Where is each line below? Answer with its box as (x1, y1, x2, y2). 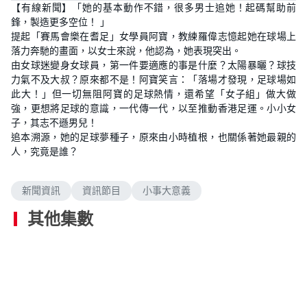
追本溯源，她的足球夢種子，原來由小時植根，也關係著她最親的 (11, 131, 296, 143)
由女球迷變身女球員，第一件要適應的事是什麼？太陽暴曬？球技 (11, 59, 296, 71)
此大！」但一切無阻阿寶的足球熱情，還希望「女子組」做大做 (11, 88, 296, 100)
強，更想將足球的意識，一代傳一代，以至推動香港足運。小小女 (11, 102, 296, 114)
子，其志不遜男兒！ (11, 116, 97, 129)
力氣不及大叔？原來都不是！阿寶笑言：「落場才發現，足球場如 (11, 73, 296, 86)
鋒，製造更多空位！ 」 (11, 16, 110, 28)
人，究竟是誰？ (11, 145, 78, 158)
